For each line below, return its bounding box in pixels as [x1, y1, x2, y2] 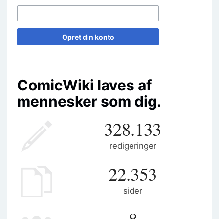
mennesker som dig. [17, 92, 161, 110]
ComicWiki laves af [17, 76, 152, 94]
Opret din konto [62, 32, 114, 41]
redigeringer [109, 141, 156, 151]
